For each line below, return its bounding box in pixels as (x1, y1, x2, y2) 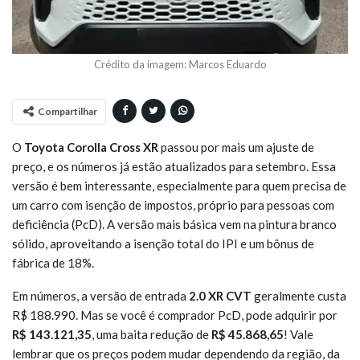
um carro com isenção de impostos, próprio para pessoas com (12, 197, 334, 212)
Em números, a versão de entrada (12, 288, 189, 303)
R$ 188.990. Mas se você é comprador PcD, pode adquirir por (12, 307, 337, 322)
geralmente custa (252, 288, 346, 303)
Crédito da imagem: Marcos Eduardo (93, 57, 267, 71)
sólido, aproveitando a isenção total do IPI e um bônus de (12, 235, 314, 251)
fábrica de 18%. (12, 255, 94, 270)
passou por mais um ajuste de (158, 139, 314, 154)
